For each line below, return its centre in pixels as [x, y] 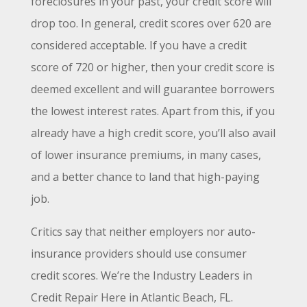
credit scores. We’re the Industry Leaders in [141, 275]
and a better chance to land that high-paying [145, 176]
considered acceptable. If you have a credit [138, 45]
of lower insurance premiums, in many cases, [146, 155]
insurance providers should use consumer [138, 253]
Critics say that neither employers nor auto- [143, 231]
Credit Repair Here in [86, 297]
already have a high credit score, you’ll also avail [153, 133]
